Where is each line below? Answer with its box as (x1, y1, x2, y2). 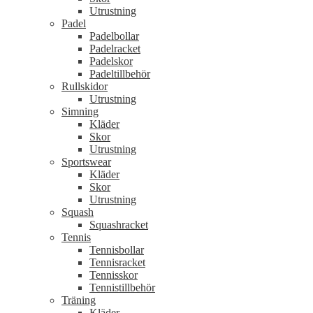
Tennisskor (89, 269, 138, 282)
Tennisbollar (89, 244, 144, 256)
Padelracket (89, 43, 140, 55)
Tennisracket (89, 256, 145, 269)
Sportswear (61, 156, 111, 168)
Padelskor (89, 55, 133, 68)
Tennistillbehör (89, 282, 155, 294)
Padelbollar (89, 30, 139, 43)
